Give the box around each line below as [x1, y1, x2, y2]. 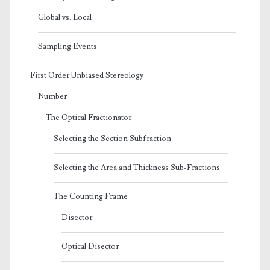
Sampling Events [37, 41, 97, 51]
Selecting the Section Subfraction [53, 133, 171, 143]
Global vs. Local [37, 12, 92, 22]
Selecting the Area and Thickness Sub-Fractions [53, 162, 220, 172]
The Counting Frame [53, 191, 128, 201]
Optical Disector [61, 241, 119, 251]
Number [37, 91, 67, 101]
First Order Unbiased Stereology [30, 70, 143, 80]
